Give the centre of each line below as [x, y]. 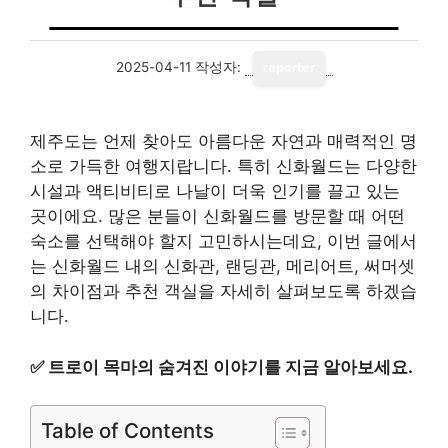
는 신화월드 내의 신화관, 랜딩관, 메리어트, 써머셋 [222, 266]
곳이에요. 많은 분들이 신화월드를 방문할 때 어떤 [217, 216]
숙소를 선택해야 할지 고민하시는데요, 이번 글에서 [223, 241]
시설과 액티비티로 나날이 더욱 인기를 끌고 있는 [215, 191]
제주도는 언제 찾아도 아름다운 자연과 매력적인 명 [223, 141]
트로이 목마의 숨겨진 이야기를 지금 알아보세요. [230, 366]
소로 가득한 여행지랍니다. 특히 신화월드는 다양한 [223, 166]
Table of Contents [127, 430]
